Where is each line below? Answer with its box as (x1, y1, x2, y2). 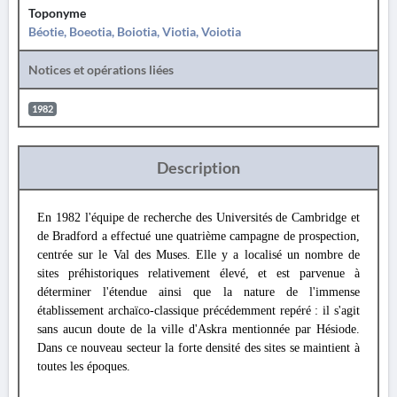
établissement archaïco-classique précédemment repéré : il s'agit (37, 304, 360, 317)
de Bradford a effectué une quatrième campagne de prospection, (37, 230, 360, 243)
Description (157, 158, 240, 177)
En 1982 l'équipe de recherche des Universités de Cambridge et (37, 211, 360, 224)
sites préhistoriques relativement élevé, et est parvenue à (37, 267, 360, 280)
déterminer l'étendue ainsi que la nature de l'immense (37, 285, 360, 299)
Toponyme (28, 5, 86, 20)
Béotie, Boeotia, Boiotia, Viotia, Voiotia (28, 24, 241, 39)
